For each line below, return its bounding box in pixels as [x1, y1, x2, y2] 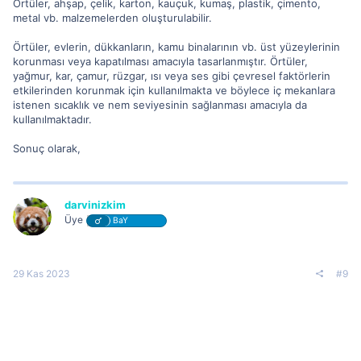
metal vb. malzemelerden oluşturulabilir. [13, 11, 212, 24]
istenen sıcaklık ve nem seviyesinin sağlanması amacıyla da [13, 98, 307, 111]
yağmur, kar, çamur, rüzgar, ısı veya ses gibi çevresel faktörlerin [13, 69, 330, 82]
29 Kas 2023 [13, 267, 70, 280]
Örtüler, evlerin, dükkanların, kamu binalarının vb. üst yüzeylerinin [13, 40, 340, 53]
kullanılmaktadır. [13, 113, 92, 126]
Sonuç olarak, [13, 142, 81, 155]
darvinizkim [64, 198, 126, 211]
